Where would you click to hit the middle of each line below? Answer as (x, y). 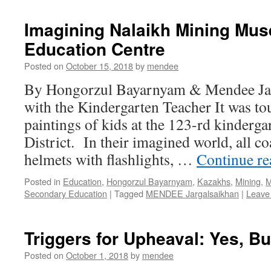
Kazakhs (214, 181)
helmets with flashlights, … (110, 159)
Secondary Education (66, 193)
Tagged (129, 193)
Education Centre (95, 49)
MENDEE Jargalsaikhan (192, 193)
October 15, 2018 (100, 66)
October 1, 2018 (97, 255)
